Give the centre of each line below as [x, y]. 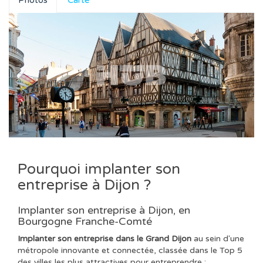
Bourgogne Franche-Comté [85, 221]
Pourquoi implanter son [99, 169]
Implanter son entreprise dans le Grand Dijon [104, 239]
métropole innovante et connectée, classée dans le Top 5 [130, 251]
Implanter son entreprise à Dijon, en [104, 210]
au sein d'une [218, 239]
